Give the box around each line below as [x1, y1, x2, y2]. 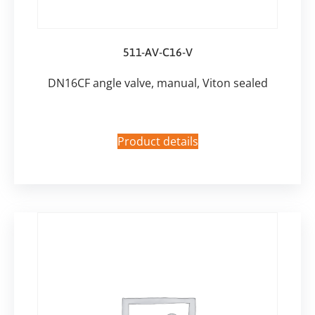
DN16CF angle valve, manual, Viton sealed [47, 75, 268, 91]
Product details [117, 133, 198, 149]
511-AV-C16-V [122, 46, 193, 59]
